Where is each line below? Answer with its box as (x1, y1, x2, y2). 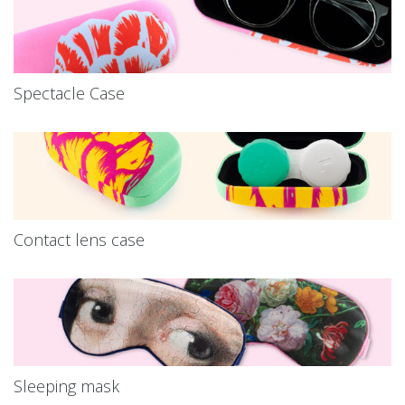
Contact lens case (14, 229, 145, 251)
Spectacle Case (14, 82, 125, 105)
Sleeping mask (14, 375, 119, 398)
